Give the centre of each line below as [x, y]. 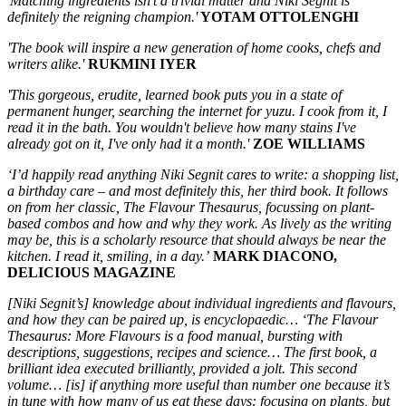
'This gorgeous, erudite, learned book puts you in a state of [174, 94]
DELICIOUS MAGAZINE [92, 272]
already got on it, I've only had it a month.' [128, 143]
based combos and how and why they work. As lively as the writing [199, 223]
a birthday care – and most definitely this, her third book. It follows [198, 190]
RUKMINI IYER [142, 63]
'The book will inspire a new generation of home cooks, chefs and [194, 47]
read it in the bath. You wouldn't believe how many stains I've [182, 127]
